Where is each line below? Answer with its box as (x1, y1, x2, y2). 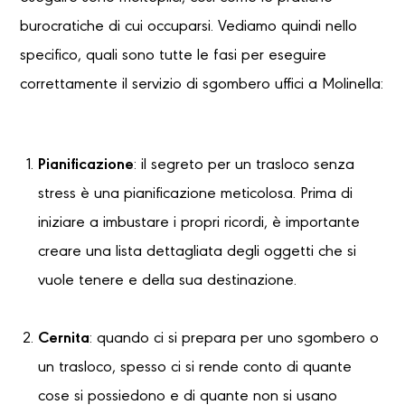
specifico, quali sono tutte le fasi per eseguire (20, 48, 326, 65)
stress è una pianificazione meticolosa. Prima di (38, 186, 353, 203)
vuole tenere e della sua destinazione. (38, 273, 297, 290)
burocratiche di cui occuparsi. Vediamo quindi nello (20, 19, 357, 36)
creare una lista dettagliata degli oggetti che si (38, 244, 356, 261)
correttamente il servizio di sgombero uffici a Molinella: (20, 77, 383, 94)
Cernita (38, 331, 89, 348)
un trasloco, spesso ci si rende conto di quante (38, 360, 352, 377)
